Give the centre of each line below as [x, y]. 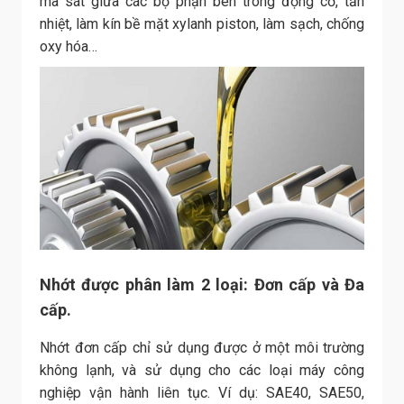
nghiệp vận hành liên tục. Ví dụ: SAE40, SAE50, [202, 392]
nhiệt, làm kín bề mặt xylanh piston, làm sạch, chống [202, 24]
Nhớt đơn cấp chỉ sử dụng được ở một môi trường [202, 347]
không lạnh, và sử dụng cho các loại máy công [202, 370]
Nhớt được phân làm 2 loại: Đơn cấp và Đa [202, 284]
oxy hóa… [69, 47]
